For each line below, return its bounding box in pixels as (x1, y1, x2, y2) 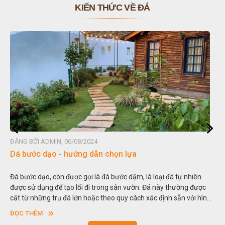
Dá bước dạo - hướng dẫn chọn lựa (10, 149, 137, 159)
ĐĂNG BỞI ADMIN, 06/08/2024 (10, 138, 97, 146)
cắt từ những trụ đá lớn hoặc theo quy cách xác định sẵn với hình (10, 194, 211, 202)
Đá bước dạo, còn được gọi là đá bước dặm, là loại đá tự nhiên (10, 173, 201, 181)
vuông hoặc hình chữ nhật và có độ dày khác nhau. (10, 204, 168, 213)
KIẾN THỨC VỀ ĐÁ (75, 3, 150, 13)
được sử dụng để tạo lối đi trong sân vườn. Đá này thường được (10, 183, 206, 192)
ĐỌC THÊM (10, 209, 43, 217)
